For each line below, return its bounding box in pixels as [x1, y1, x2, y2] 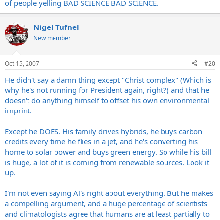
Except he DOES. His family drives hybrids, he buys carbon [5, 126, 202, 136]
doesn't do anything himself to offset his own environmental [5, 95, 209, 105]
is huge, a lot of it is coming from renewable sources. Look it [5, 157, 209, 167]
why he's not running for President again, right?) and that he [5, 84, 209, 95]
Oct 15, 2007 [5, 59, 39, 68]
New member [33, 34, 71, 42]
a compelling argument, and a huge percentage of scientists [5, 198, 207, 208]
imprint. [5, 105, 32, 115]
